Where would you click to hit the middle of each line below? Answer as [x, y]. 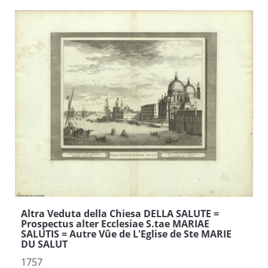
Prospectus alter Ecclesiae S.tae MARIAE [115, 223]
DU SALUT [44, 244]
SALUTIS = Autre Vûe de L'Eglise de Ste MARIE [126, 234]
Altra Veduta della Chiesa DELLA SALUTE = [120, 213]
